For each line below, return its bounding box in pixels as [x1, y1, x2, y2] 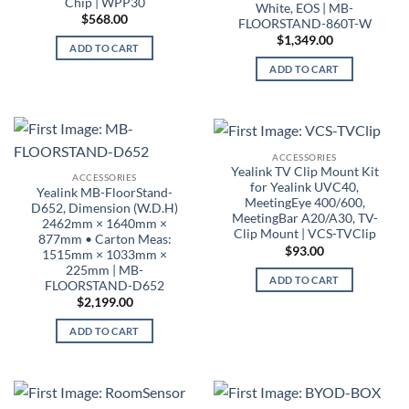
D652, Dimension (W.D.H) [31, 200, 178, 215]
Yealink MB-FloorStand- [37, 184, 173, 200]
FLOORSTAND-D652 [45, 278, 164, 293]
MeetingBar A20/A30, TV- [231, 211, 378, 226]
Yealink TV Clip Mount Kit [230, 164, 379, 180]
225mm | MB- [66, 262, 143, 278]
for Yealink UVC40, [250, 180, 359, 195]
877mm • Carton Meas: [37, 231, 172, 246]
